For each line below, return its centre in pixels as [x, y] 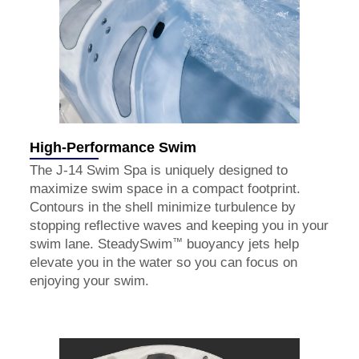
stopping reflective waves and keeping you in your [179, 226]
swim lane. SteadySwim [101, 244]
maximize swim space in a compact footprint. [165, 189]
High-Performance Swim [113, 147]
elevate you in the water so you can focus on [163, 263]
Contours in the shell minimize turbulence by [163, 208]
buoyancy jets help [241, 244]
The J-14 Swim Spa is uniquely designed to [159, 171]
